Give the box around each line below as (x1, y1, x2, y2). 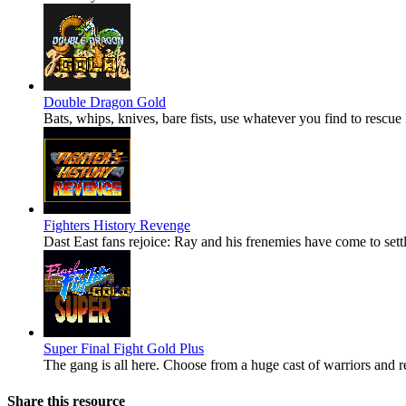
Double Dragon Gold (43, 94, 166, 111)
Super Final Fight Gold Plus (43, 341, 204, 357)
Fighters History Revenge (43, 217, 190, 234)
